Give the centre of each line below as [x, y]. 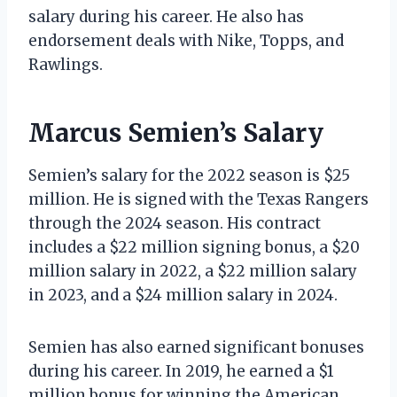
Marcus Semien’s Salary [176, 132]
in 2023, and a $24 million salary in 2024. [183, 295]
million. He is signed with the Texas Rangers [198, 199]
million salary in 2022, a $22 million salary [193, 271]
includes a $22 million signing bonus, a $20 [194, 247]
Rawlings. [66, 64]
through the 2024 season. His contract [175, 223]
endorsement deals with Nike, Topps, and [186, 40]
